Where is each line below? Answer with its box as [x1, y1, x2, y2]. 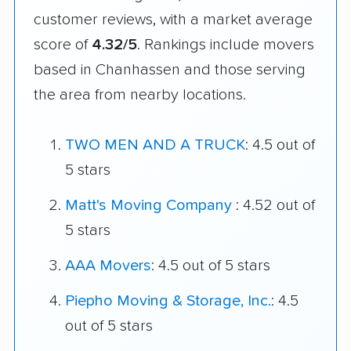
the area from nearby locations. [34, 86, 246, 103]
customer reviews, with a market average [34, 11, 313, 27]
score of [34, 36, 92, 52]
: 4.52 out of [236, 197, 315, 214]
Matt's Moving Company [65, 197, 236, 214]
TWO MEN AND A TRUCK [65, 137, 245, 154]
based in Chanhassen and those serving [34, 61, 306, 78]
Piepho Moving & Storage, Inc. [65, 293, 271, 309]
